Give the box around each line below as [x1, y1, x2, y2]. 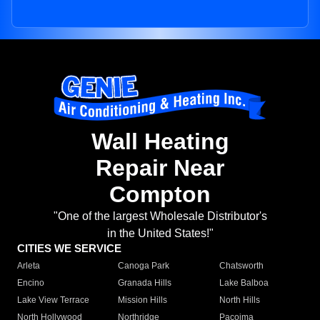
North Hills [219, 295, 260, 306]
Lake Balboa [219, 278, 269, 289]
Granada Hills [118, 278, 172, 289]
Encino [17, 278, 44, 289]
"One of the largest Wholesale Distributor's [53, 210, 267, 223]
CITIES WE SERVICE [17, 242, 121, 255]
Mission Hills [118, 295, 168, 306]
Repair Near [96, 155, 224, 181]
